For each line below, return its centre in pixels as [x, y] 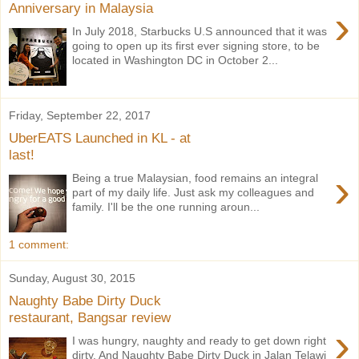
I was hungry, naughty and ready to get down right [200, 340]
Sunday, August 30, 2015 [72, 278]
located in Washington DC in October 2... [175, 60]
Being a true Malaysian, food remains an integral [196, 177]
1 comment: [39, 245]
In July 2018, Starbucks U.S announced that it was [200, 31]
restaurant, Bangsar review [90, 318]
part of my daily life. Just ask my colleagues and [194, 192]
